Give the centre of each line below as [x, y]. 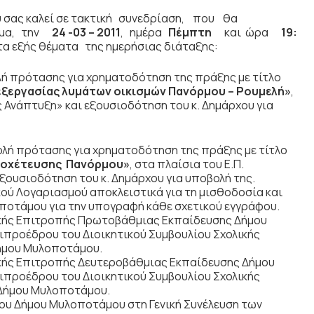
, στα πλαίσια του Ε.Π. [187, 164]
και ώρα [246, 32]
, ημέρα [143, 32]
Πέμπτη [195, 32]
